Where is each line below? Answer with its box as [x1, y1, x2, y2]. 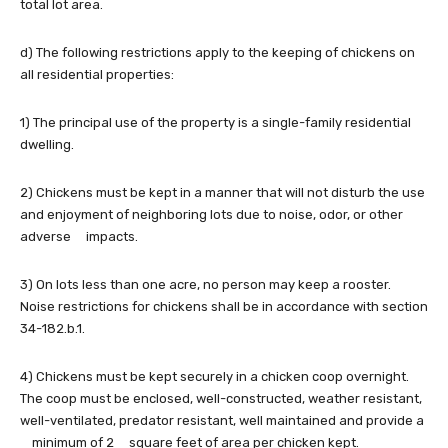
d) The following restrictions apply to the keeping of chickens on [20, 45, 415, 61]
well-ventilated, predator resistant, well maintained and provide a [20, 413, 424, 429]
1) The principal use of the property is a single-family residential [20, 115, 411, 131]
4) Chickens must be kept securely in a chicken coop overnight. [20, 369, 409, 385]
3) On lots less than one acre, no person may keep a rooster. [20, 277, 394, 293]
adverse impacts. [20, 229, 138, 245]
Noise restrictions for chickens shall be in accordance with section [20, 299, 428, 315]
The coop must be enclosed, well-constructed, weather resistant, [20, 391, 422, 407]
